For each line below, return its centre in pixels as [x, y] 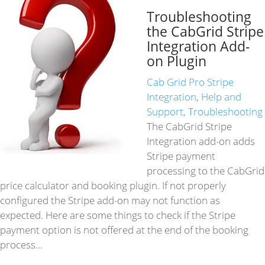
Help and [222, 97]
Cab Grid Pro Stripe [190, 82]
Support [165, 112]
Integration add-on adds [201, 141]
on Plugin [177, 61]
